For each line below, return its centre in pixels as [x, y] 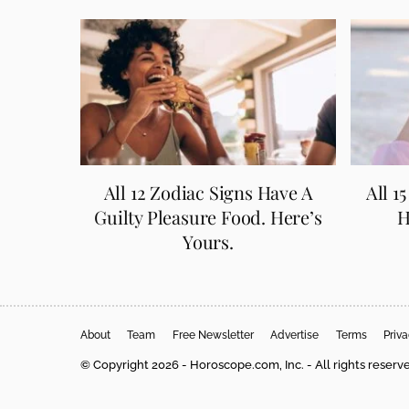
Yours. [208, 241]
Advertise [295, 336]
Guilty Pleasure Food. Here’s [208, 216]
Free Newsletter [213, 336]
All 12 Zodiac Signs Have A [208, 192]
